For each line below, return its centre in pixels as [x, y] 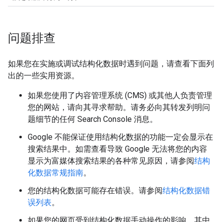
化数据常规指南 [55, 173]
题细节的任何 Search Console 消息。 [93, 119]
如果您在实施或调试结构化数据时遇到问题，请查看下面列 [111, 64]
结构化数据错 [186, 191]
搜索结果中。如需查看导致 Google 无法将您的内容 [117, 149]
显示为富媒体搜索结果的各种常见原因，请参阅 [111, 161]
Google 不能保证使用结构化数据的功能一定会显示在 [120, 137]
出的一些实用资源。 [44, 76]
